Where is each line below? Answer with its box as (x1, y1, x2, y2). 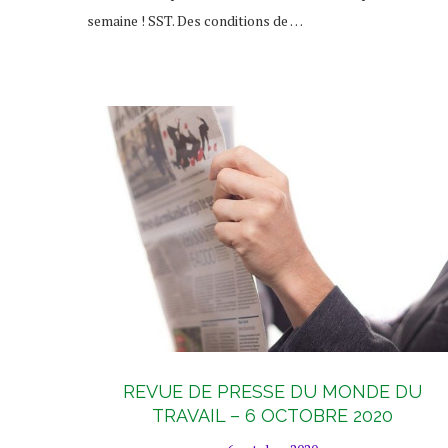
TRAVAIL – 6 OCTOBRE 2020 (151, 405, 393, 427)
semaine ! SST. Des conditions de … (87, 10, 303, 30)
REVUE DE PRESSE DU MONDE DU (122, 381, 422, 403)
